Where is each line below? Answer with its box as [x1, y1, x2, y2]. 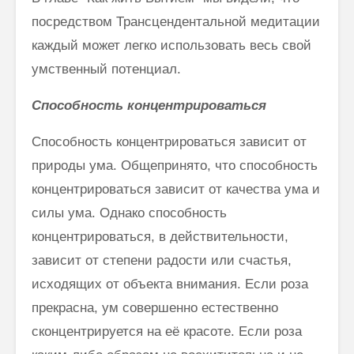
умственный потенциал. [32, 61, 181, 77]
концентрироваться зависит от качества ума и [32, 181, 320, 197]
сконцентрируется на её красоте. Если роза [32, 323, 302, 339]
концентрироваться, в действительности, [32, 228, 288, 244]
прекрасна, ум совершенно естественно [32, 299, 278, 315]
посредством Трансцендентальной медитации [32, 13, 320, 29]
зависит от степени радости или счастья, [32, 252, 292, 268]
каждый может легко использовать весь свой [32, 37, 311, 53]
